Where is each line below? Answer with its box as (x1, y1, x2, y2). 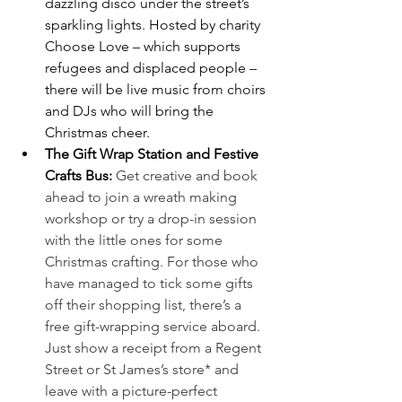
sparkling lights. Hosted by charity (45, 15, 264, 33)
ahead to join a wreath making (45, 188, 240, 205)
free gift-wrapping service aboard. (45, 317, 264, 335)
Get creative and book (116, 166, 261, 184)
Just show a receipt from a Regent (45, 338, 265, 356)
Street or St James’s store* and (45, 360, 242, 378)
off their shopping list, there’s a (45, 295, 245, 313)
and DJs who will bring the (45, 101, 217, 119)
